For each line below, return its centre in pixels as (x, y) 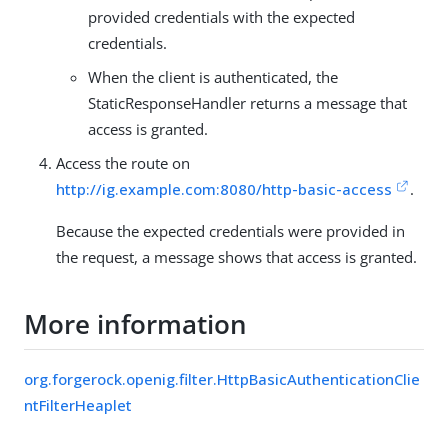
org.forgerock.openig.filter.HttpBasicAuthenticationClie (222, 379)
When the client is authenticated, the (213, 77)
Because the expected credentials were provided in (230, 231)
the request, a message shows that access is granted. (236, 257)
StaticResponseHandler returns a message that (247, 103)
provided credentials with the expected (221, 17)
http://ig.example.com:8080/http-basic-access (224, 189)
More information (135, 323)
